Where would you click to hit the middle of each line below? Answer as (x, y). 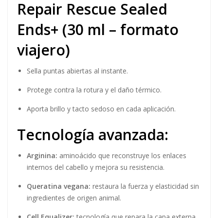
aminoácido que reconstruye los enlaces (122, 155)
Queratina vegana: (59, 186)
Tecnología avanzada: (93, 135)
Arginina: (42, 155)
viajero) (44, 50)
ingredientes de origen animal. (74, 198)
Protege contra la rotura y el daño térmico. (94, 90)
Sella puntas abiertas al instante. (77, 71)
